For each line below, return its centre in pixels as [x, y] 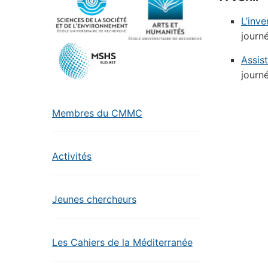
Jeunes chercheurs [94, 200]
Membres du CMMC [97, 113]
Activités [72, 156]
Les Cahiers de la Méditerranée [122, 243]
